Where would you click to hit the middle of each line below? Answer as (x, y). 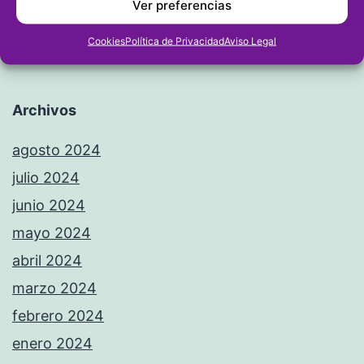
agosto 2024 (56, 149)
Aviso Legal (250, 40)
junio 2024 (49, 205)
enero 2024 (52, 343)
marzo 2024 (54, 288)
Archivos (44, 110)
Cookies (106, 40)
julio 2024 (46, 177)
